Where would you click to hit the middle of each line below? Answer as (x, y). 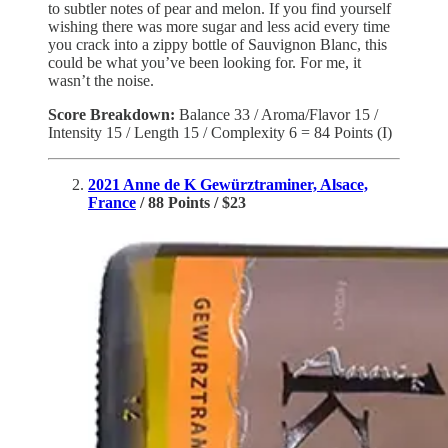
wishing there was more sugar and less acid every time (219, 26)
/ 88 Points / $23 (191, 202)
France (112, 202)
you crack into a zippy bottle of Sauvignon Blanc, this (217, 44)
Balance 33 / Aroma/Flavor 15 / (278, 114)
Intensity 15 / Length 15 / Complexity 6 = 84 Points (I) (220, 132)
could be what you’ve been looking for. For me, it (204, 62)
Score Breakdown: (113, 114)
